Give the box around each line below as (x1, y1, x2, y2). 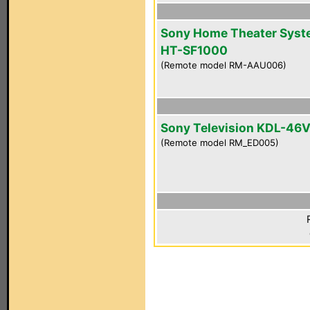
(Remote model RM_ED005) (161, 137, 279, 148)
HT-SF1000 (161, 43, 228, 57)
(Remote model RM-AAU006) (161, 60, 286, 71)
